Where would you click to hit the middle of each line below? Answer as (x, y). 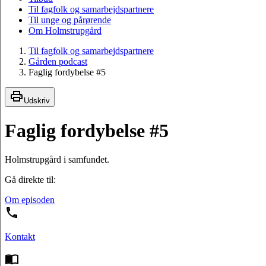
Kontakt (20, 237)
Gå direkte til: (30, 180)
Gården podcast (58, 62)
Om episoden (30, 200)
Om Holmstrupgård (65, 31)
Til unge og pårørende (70, 20)
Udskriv (37, 101)
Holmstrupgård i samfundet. (57, 159)
